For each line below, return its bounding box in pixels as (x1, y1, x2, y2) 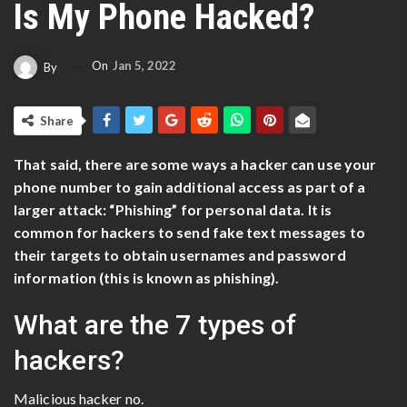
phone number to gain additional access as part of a (14, 177, 366, 195)
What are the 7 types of (14, 308, 297, 341)
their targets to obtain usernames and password (14, 245, 346, 263)
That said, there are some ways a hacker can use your (14, 154, 377, 173)
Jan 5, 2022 (113, 57, 176, 73)
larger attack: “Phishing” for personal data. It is (14, 200, 333, 218)
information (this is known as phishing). (14, 268, 280, 286)
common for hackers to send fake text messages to (14, 223, 365, 241)
